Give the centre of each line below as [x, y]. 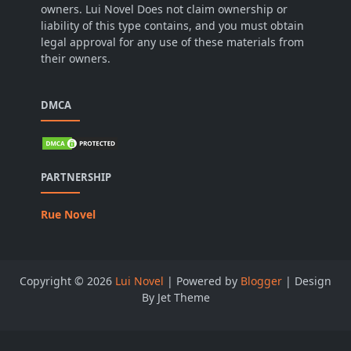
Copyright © [53, 281]
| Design [307, 281]
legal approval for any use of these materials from [172, 42]
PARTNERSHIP [76, 177]
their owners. [76, 59]
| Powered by [202, 281]
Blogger [261, 281]
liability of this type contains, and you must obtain [172, 26]
